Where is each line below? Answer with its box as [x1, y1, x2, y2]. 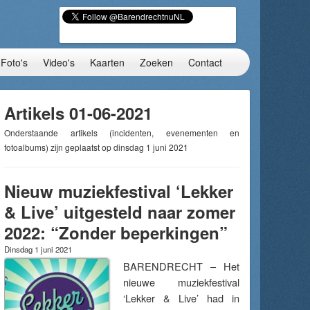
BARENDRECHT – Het [123, 259, 239, 273]
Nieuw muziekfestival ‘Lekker [4, 179, 233, 203]
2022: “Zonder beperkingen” [4, 221, 228, 244]
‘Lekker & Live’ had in [123, 291, 239, 305]
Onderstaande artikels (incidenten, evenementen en [4, 127, 239, 138]
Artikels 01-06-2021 [4, 101, 152, 125]
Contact [188, 55, 222, 69]
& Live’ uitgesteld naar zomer [4, 200, 235, 224]
